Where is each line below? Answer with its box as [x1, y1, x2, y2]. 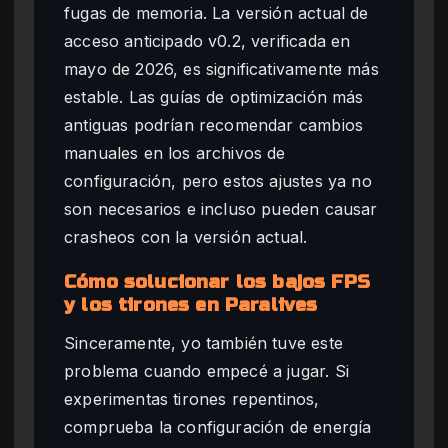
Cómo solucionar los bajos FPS [64, 271, 371, 294]
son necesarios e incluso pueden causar [64, 199, 378, 220]
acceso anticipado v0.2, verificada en [64, 31, 351, 52]
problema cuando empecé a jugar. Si [64, 361, 349, 382]
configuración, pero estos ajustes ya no [64, 171, 372, 192]
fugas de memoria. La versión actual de [64, 3, 369, 24]
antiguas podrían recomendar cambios [64, 115, 364, 136]
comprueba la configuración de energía [64, 417, 372, 438]
